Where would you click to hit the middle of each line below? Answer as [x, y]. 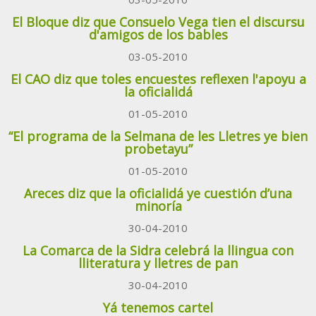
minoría [158, 206]
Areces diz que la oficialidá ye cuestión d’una [158, 194]
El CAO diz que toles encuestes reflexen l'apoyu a [158, 79]
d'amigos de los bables [158, 35]
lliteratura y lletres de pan [158, 263]
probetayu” [158, 149]
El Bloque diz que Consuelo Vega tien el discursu [158, 22]
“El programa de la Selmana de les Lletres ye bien [158, 136]
